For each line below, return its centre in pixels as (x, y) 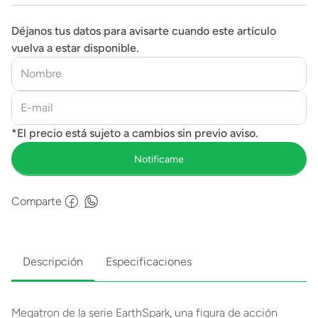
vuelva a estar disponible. (75, 48)
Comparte (37, 201)
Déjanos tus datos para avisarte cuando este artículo (144, 31)
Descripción (53, 262)
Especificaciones (149, 262)
